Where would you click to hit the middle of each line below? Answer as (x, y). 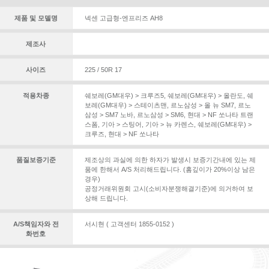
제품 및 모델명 (36, 18)
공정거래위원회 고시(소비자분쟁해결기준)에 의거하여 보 (169, 189)
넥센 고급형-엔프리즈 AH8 (123, 18)
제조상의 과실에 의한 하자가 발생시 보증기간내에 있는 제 (170, 160)
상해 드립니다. (106, 198)
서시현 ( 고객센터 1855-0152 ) (129, 224)
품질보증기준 (36, 160)
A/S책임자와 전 (36, 224)
